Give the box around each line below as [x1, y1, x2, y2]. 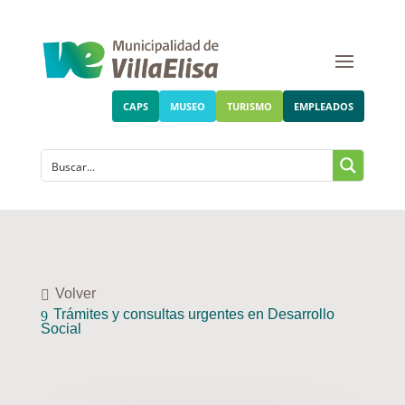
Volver [54, 286, 96, 302]
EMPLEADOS [294, 99, 354, 114]
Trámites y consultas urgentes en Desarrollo [52, 306, 334, 323]
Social [40, 321, 81, 337]
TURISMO [227, 99, 273, 114]
